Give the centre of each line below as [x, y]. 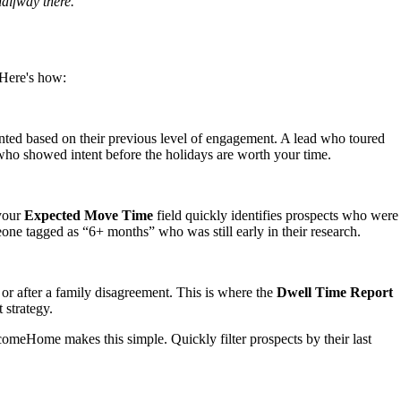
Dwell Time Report [335, 292]
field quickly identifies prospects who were [276, 215]
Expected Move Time [89, 215]
